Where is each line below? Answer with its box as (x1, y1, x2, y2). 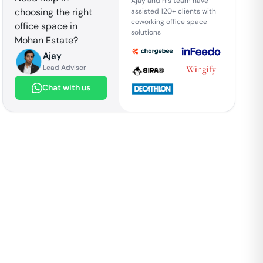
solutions (130, 27, 161, 37)
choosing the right (15, 6, 93, 18)
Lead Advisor (43, 63, 86, 72)
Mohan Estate (15, 34, 74, 46)
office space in (15, 20, 78, 32)
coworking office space (130, 16, 207, 26)
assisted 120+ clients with (130, 6, 216, 16)
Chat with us (42, 82, 90, 93)
